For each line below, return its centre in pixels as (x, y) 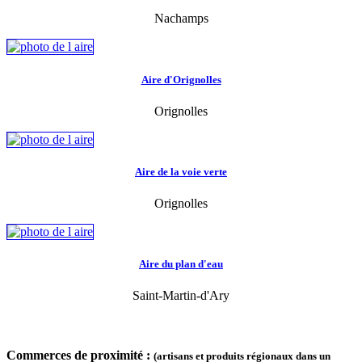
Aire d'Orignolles (181, 79)
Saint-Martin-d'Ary (181, 296)
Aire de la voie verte (181, 171)
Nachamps (181, 19)
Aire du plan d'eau (181, 264)
